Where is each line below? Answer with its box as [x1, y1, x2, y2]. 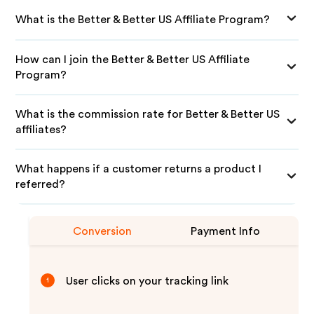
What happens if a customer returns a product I [15, 163, 262, 175]
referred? [15, 179, 66, 190]
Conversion [73, 226, 132, 237]
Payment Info [191, 226, 261, 237]
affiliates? [15, 124, 67, 135]
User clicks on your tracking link [66, 275, 229, 287]
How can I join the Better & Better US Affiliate [15, 54, 250, 65]
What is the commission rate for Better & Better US [15, 109, 280, 120]
